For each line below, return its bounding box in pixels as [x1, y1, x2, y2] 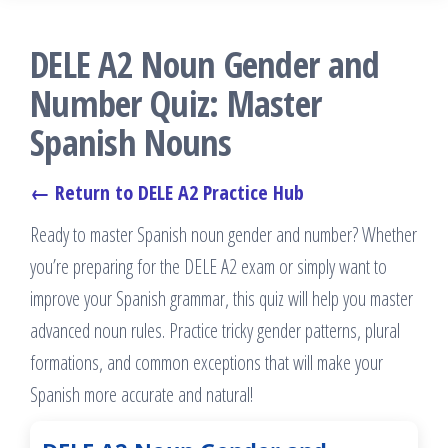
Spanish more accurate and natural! [30, 381, 253, 408]
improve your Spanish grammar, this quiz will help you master [30, 285, 413, 312]
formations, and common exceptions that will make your [30, 349, 383, 376]
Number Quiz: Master [30, 79, 322, 128]
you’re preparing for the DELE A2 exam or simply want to [30, 253, 387, 280]
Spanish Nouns [30, 118, 232, 167]
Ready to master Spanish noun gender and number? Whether [30, 221, 417, 248]
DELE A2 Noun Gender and [30, 40, 380, 89]
